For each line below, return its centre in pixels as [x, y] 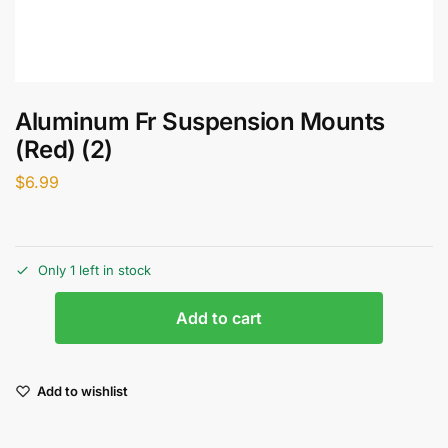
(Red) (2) [64, 149]
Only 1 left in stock [94, 270]
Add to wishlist [82, 391]
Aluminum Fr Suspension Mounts [200, 121]
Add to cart [219, 318]
